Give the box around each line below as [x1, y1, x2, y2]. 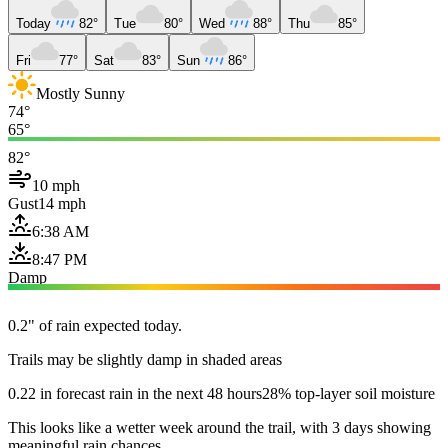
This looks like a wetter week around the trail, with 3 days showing [8, 418, 431, 436]
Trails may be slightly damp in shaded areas [8, 350, 282, 368]
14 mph [38, 194, 86, 212]
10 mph [32, 176, 80, 194]
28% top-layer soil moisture [262, 384, 435, 402]
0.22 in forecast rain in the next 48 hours [8, 384, 262, 402]
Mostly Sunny [36, 84, 125, 102]
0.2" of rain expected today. [8, 316, 182, 334]
